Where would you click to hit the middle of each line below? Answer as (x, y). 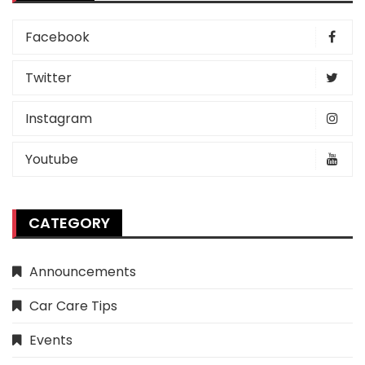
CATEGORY (69, 223)
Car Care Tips (73, 306)
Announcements (83, 272)
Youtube (52, 159)
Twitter (48, 78)
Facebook (57, 37)
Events (51, 340)
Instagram (59, 119)
